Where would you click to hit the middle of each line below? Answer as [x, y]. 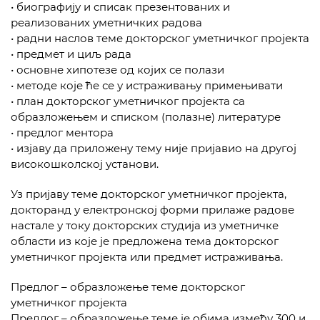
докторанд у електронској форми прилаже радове [152, 210]
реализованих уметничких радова [106, 22]
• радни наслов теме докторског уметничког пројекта [160, 38]
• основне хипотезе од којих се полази [117, 70]
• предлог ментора [62, 132]
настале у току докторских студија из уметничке [145, 225]
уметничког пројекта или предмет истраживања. [147, 257]
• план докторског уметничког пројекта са [128, 101]
